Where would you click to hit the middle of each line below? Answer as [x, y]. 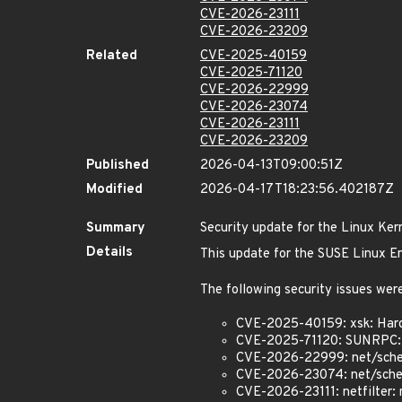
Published [118, 166]
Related [112, 56]
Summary [116, 228]
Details [109, 253]
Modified [114, 190]
